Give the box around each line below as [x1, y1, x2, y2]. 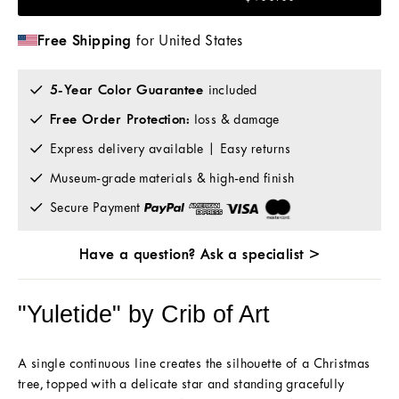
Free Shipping [37, 30, 132, 49]
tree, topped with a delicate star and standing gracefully [18, 375, 345, 392]
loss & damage [190, 110, 280, 127]
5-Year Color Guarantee [50, 81, 208, 98]
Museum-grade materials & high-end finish [50, 169, 295, 186]
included [208, 81, 257, 98]
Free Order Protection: [50, 110, 191, 127]
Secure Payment [50, 199, 145, 216]
